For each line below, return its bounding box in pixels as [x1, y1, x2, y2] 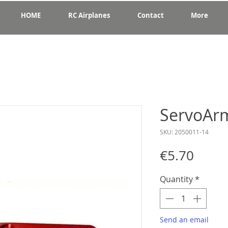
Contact [137, 11, 164, 20]
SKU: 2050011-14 [160, 127, 209, 136]
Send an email [160, 214, 209, 224]
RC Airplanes [68, 11, 110, 20]
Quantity [160, 173, 193, 185]
